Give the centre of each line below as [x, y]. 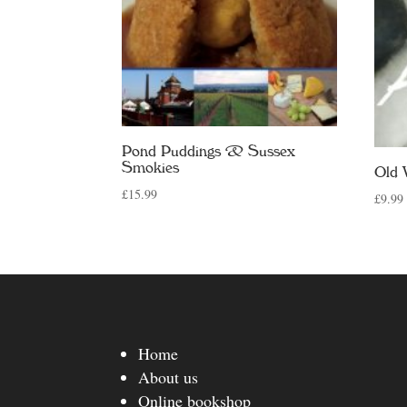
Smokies [151, 168]
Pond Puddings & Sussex [209, 151]
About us [169, 377]
